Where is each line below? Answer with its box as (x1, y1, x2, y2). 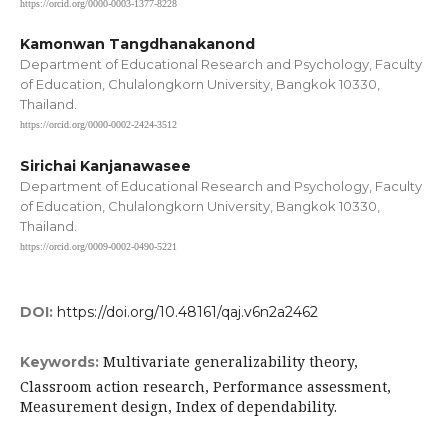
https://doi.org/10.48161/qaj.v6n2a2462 (57, 302, 318, 321)
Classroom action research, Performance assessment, (20, 376, 391, 396)
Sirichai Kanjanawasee (20, 156, 191, 175)
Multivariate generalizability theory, (103, 351, 358, 371)
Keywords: (20, 352, 103, 371)
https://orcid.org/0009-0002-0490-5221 (20, 240, 177, 252)
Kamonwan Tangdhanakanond (20, 35, 255, 54)
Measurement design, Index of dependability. (20, 396, 337, 416)
